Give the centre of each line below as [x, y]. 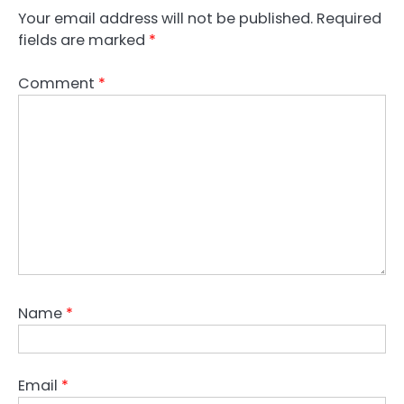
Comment [58, 84]
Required [349, 19]
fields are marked [83, 41]
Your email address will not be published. [165, 19]
